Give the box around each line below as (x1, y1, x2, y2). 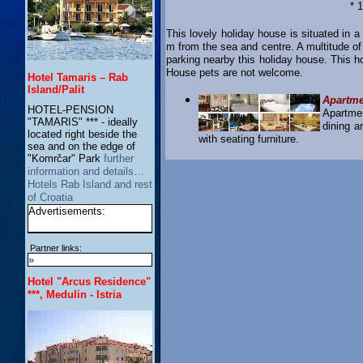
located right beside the (28, 128, 137, 141)
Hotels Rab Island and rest (28, 178, 152, 191)
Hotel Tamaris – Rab (28, 70, 128, 83)
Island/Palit (28, 83, 84, 96)
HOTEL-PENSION (28, 104, 113, 117)
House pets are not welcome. (166, 66, 303, 79)
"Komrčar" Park (28, 152, 104, 165)
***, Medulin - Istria (28, 288, 122, 301)
